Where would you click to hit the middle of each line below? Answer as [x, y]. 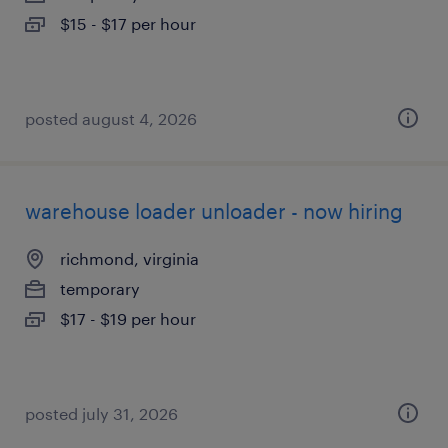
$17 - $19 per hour [128, 318]
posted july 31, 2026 [101, 413]
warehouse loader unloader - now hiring [214, 211]
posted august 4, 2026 [111, 118]
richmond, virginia [129, 258]
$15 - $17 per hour [128, 23]
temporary [100, 288]
